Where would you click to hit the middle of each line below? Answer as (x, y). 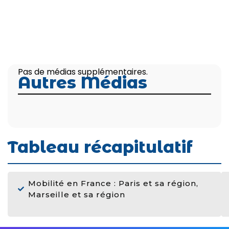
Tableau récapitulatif (100, 147)
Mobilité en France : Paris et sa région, (113, 183)
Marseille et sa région (77, 194)
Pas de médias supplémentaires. (83, 72)
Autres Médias (83, 83)
